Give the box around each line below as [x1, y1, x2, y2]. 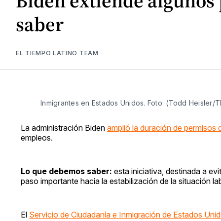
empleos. [21, 132, 53, 143]
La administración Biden [21, 122, 107, 133]
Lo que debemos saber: [21, 166, 114, 176]
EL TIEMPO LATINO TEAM [16, 49, 99, 57]
